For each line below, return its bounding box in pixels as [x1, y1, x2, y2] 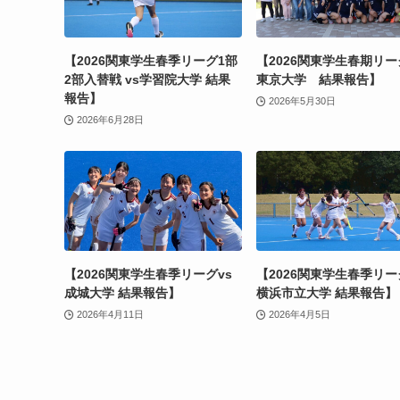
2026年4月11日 [76, 308, 144, 320]
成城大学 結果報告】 [64, 285, 180, 300]
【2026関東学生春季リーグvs [64, 266, 232, 281]
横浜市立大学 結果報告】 [256, 285, 397, 300]
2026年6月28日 [76, 113, 144, 125]
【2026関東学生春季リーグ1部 [64, 54, 237, 69]
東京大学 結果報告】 [256, 72, 381, 87]
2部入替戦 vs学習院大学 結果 [64, 72, 230, 87]
